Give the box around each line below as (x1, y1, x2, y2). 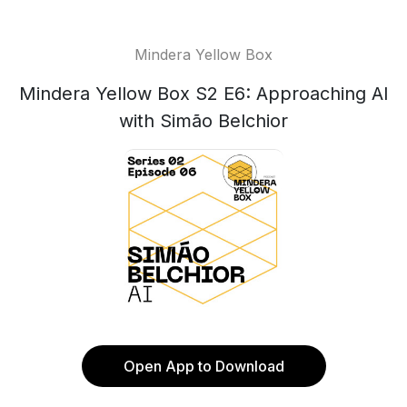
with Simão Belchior (119, 110, 288, 132)
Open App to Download (123, 357, 284, 375)
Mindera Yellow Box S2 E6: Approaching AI (18, 83, 389, 104)
